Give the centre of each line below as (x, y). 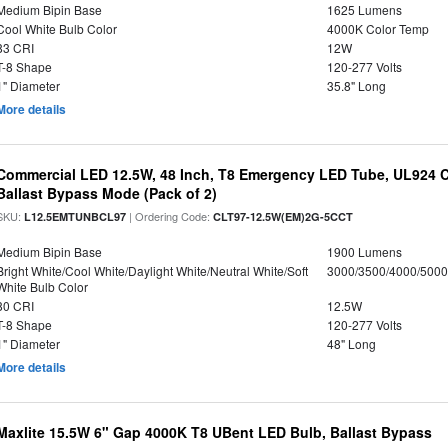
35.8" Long (356, 85)
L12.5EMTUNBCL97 (75, 216)
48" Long (351, 343)
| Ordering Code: (170, 216)
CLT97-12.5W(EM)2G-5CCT (283, 216)
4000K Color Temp (377, 28)
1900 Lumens (364, 251)
